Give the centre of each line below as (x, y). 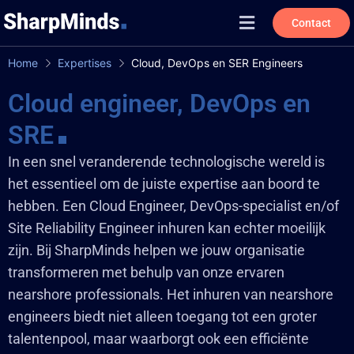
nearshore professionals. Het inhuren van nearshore (171, 294)
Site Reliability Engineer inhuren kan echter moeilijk (167, 228)
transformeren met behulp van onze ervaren (146, 272)
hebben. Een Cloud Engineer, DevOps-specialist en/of (173, 206)
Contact (311, 23)
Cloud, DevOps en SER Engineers (217, 63)
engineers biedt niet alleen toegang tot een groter (162, 316)
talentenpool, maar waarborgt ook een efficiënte (158, 339)
